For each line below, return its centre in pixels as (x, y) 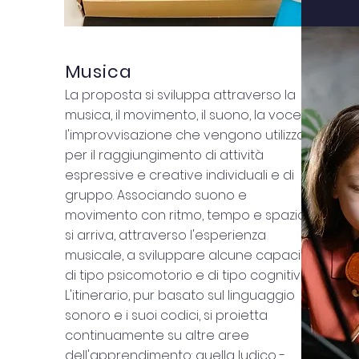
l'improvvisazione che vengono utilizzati (188, 135)
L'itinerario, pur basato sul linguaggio (179, 295)
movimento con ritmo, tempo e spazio (185, 215)
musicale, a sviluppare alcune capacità (189, 255)
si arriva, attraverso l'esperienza (165, 235)
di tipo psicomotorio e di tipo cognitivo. (187, 275)
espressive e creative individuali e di (179, 175)
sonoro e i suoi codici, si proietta (166, 315)
